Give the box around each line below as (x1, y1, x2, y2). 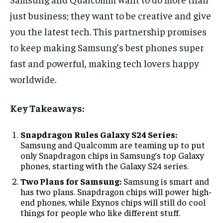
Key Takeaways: (10, 101, 84, 114)
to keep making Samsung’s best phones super (10, 40, 204, 53)
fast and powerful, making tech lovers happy (10, 56, 199, 69)
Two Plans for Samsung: (20, 175, 121, 187)
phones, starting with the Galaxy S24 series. (20, 159, 189, 171)
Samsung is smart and (121, 175, 209, 187)
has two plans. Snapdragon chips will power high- (20, 185, 212, 197)
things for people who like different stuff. (20, 206, 180, 218)
